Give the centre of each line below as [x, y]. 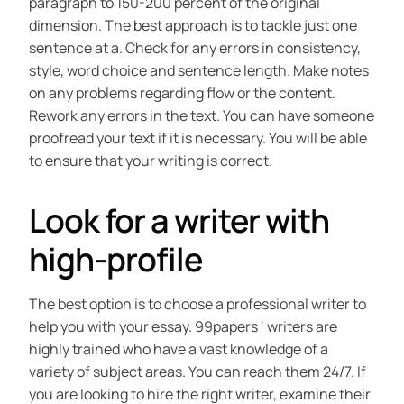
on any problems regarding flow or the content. [182, 93]
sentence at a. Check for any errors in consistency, [195, 48]
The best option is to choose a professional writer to [197, 304]
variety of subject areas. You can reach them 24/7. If [197, 372]
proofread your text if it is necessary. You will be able [198, 138]
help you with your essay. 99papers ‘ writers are [183, 327]
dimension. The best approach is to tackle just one [193, 26]
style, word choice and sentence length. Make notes [199, 71]
